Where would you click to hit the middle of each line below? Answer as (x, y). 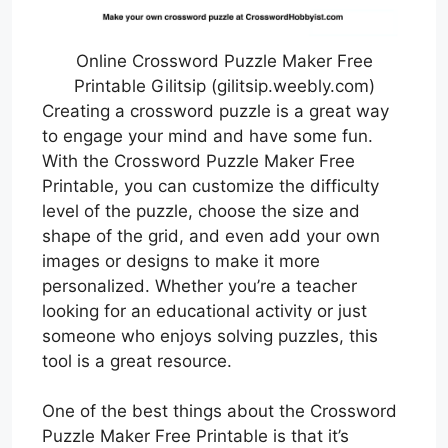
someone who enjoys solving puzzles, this (210, 335)
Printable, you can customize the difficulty (210, 185)
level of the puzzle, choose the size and (201, 210)
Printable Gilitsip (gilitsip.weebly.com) (224, 85)
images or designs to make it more (181, 260)
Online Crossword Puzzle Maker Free (224, 60)
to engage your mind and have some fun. (207, 135)
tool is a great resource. (137, 360)
